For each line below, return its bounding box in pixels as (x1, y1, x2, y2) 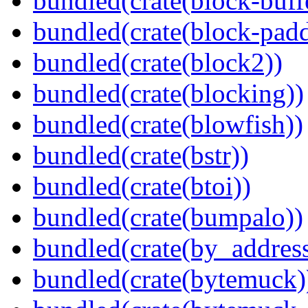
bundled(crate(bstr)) (33, 140, 249, 170)
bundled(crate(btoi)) (33, 171, 251, 201)
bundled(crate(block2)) (33, 47, 283, 78)
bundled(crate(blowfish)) (33, 109, 303, 140)
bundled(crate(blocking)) (33, 78, 304, 109)
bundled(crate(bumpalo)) (33, 202, 303, 232)
